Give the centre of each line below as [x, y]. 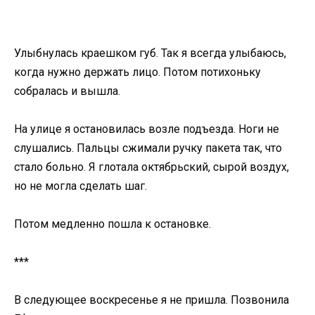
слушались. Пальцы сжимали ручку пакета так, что [148, 148]
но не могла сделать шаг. [81, 186]
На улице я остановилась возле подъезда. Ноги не [147, 129]
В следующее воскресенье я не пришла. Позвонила [152, 300]
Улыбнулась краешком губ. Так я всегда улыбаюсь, [150, 53]
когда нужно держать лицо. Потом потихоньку [137, 72]
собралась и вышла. [67, 91]
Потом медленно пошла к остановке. [112, 224]
